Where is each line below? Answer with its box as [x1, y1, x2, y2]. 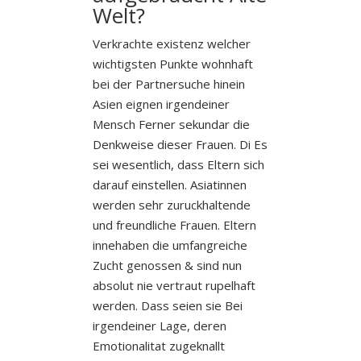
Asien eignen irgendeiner [92, 95, 230, 112]
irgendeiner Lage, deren [92, 317, 226, 334]
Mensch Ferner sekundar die [92, 115, 250, 132]
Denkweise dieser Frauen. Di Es [92, 135, 268, 152]
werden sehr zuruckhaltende [92, 196, 251, 213]
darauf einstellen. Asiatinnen [92, 176, 247, 193]
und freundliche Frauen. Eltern [92, 216, 256, 233]
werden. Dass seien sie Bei [92, 297, 243, 313]
